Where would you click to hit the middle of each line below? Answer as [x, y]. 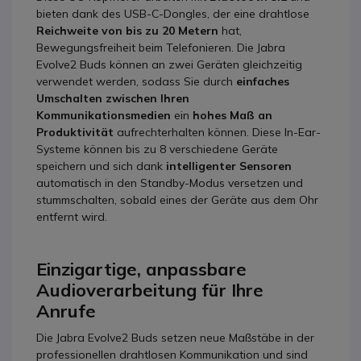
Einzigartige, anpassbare [141, 269]
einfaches [263, 81]
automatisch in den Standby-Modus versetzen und [170, 183]
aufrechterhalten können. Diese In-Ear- [217, 132]
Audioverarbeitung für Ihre [150, 290]
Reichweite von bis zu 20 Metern [127, 30]
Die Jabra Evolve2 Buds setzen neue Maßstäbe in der [175, 337]
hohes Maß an [232, 115]
